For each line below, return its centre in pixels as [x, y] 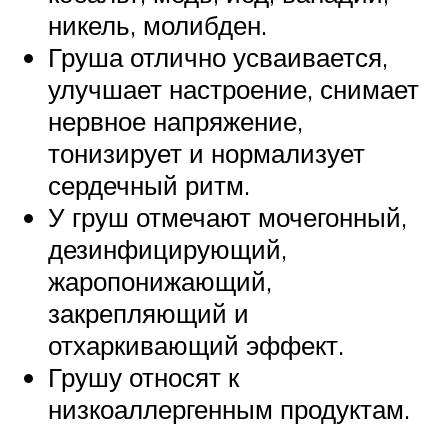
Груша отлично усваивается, [218, 56]
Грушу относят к [143, 376]
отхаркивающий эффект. [196, 344]
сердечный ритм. [149, 184]
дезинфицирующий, [167, 248]
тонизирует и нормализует [206, 152]
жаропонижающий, [160, 280]
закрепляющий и [148, 312]
